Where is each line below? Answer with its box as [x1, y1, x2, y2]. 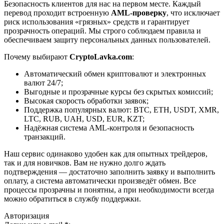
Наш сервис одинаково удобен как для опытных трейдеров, [4, 149, 207, 158]
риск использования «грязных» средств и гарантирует [4, 17, 189, 26]
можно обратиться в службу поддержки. [4, 194, 141, 203]
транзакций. [24, 132, 65, 141]
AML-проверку [111, 8, 166, 17]
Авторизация [4, 211, 49, 220]
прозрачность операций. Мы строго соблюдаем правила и [4, 26, 201, 35]
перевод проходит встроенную [4, 8, 111, 17]
